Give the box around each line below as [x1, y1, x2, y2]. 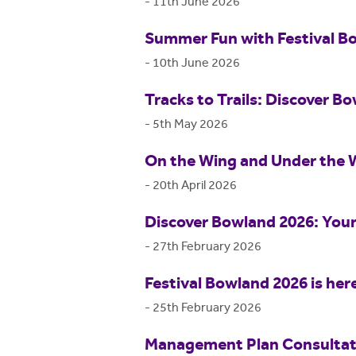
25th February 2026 [153, 299, 261, 318]
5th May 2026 [153, 115, 228, 134]
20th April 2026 [153, 176, 237, 195]
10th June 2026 [153, 54, 240, 73]
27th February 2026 [153, 238, 261, 257]
